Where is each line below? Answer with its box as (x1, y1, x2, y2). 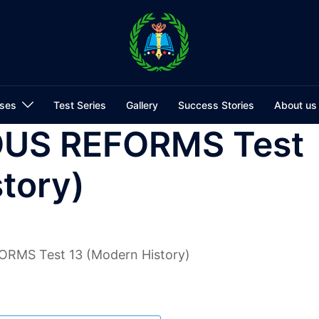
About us (273, 99, 317, 111)
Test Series (53, 99, 106, 111)
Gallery (125, 99, 158, 111)
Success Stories (177, 99, 254, 111)
